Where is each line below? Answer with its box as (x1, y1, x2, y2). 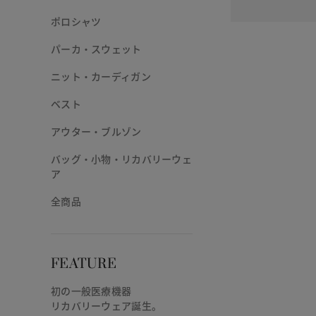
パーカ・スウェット (51, 42, 142, 56)
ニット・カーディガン (51, 69, 151, 84)
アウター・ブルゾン (51, 124, 142, 139)
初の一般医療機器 (51, 284, 132, 298)
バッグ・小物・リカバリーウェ (51, 152, 192, 166)
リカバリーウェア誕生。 (51, 298, 162, 313)
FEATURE (51, 255, 116, 274)
